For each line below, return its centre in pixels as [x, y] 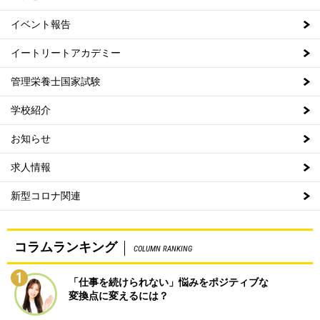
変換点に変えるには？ [119, 296]
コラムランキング [66, 247]
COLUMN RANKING [163, 249]
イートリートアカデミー [66, 53]
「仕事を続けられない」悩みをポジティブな [169, 282]
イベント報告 [41, 25]
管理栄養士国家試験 [56, 82]
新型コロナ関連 [46, 196]
